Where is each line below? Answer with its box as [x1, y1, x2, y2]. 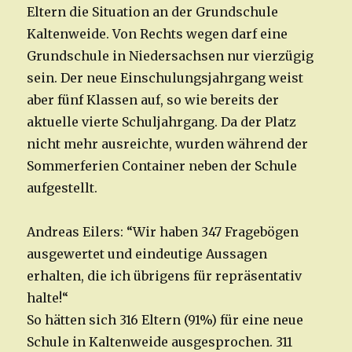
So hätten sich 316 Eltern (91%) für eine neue [27, 312, 304, 328]
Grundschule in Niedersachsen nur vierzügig [27, 48, 314, 64]
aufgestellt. [27, 180, 98, 196]
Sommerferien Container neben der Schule [27, 158, 298, 174]
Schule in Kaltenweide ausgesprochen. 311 [27, 334, 293, 350]
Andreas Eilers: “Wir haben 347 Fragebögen [27, 224, 299, 240]
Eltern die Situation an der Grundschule [27, 4, 279, 20]
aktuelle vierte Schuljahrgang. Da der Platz [27, 114, 297, 130]
